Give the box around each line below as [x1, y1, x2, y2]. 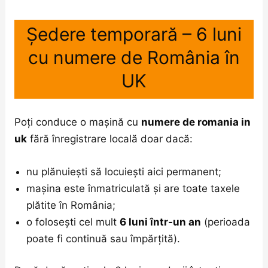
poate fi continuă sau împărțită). [26, 232, 181, 245]
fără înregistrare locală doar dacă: [27, 132, 193, 145]
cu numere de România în [28, 46, 240, 68]
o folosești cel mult [26, 215, 120, 228]
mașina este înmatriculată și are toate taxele [26, 182, 240, 194]
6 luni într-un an [120, 215, 202, 228]
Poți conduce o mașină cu [14, 115, 142, 128]
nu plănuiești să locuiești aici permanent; [26, 165, 222, 178]
